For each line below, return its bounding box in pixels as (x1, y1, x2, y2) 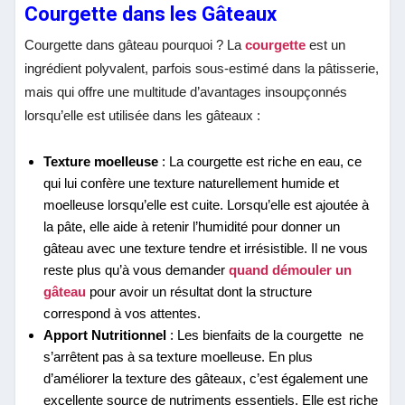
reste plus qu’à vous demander (43, 261, 226, 278)
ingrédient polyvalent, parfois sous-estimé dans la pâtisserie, (24, 60, 380, 76)
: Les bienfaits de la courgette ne (166, 326, 364, 343)
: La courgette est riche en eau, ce (158, 153, 363, 169)
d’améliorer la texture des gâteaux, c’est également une (43, 370, 369, 386)
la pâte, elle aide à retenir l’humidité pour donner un (43, 218, 341, 234)
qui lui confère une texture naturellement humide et (43, 174, 340, 191)
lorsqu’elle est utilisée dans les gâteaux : (24, 107, 261, 123)
